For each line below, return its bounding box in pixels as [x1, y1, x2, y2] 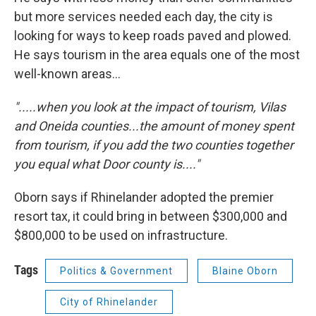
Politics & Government [60, 265, 173, 277]
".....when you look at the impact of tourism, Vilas [14, 99, 286, 115]
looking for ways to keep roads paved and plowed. [14, 28, 291, 44]
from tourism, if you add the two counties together [14, 138, 293, 153]
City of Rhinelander [60, 296, 158, 308]
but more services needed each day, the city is [14, 9, 273, 25]
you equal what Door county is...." [14, 157, 200, 172]
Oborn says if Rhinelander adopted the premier [14, 190, 274, 205]
